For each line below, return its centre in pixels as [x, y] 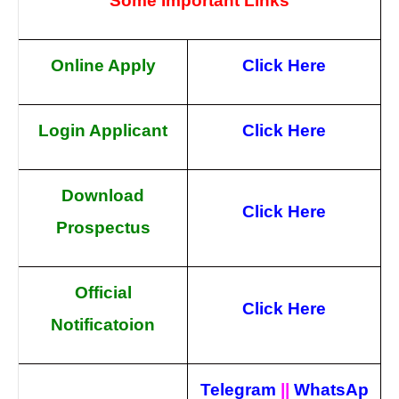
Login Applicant [103, 130]
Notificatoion [103, 325]
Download [103, 195]
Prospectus [103, 228]
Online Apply [103, 65]
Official [103, 293]
